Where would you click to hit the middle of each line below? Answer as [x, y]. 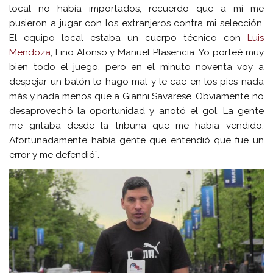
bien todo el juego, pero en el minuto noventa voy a [136, 67]
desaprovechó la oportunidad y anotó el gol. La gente [136, 111]
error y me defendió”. [55, 155]
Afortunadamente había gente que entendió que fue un [136, 140]
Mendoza [30, 53]
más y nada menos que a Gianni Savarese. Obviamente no [136, 97]
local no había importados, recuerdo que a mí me [136, 9]
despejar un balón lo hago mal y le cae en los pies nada [136, 82]
